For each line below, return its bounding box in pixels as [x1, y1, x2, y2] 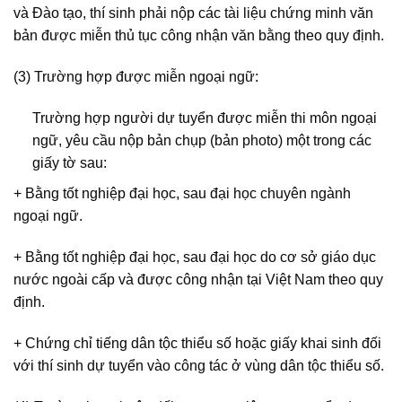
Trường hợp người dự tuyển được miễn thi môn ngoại [31, 109, 377, 126]
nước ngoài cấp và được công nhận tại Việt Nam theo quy [13, 272, 383, 288]
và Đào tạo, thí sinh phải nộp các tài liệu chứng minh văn [13, 5, 373, 22]
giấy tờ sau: [31, 154, 107, 170]
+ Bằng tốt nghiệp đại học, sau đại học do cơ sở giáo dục [13, 249, 376, 266]
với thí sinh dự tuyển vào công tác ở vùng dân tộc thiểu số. [13, 358, 384, 374]
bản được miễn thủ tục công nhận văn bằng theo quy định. [13, 28, 384, 44]
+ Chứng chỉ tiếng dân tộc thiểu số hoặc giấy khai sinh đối [13, 336, 381, 352]
